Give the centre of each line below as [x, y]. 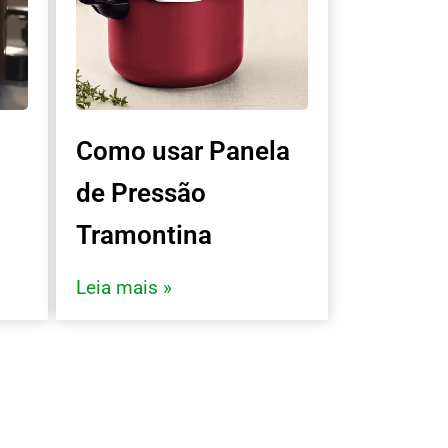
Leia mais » [124, 287]
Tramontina [144, 234]
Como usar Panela [183, 150]
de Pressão [141, 192]
